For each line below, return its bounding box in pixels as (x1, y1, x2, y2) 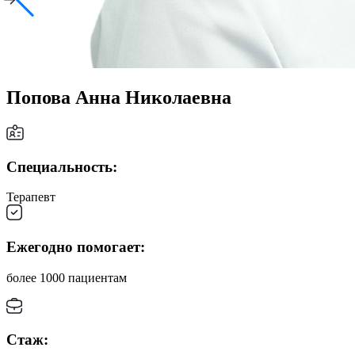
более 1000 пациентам (6, 270, 127, 284)
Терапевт (6, 190, 55, 204)
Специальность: (6, 158, 117, 175)
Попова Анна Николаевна (6, 86, 231, 108)
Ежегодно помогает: (6, 238, 145, 255)
